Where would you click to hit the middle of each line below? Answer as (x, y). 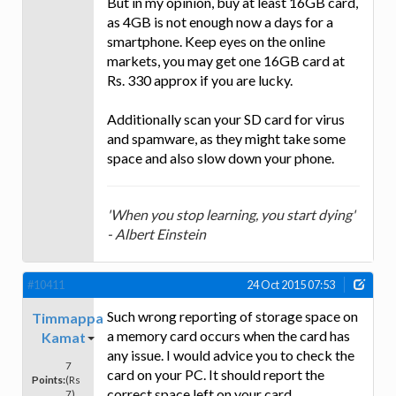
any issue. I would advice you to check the (231, 354)
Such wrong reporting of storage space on (232, 316)
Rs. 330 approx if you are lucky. (200, 80)
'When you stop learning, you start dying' (231, 215)
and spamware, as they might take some (226, 139)
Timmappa (68, 317)
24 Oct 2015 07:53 (291, 285)
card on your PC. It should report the (216, 374)
